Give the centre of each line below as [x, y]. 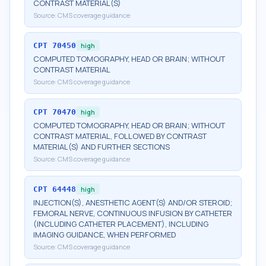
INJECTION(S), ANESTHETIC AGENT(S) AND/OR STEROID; [133, 202]
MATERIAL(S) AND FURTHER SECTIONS [102, 147]
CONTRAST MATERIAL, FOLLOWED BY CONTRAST [120, 136]
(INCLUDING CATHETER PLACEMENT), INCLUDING [121, 224]
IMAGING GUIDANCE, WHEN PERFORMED [104, 235]
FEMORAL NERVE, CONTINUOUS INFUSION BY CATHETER [133, 213]
